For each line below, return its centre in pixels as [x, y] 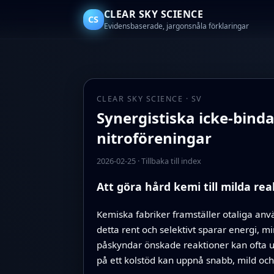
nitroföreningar [154, 138]
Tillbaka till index [171, 161]
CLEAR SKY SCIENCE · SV [149, 99]
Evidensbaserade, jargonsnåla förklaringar [176, 26]
